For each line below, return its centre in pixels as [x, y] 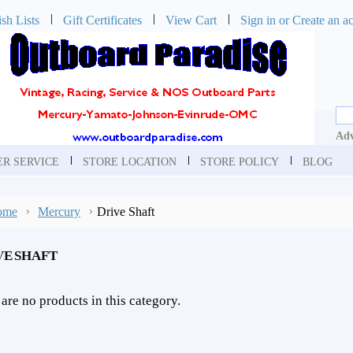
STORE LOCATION [130, 162]
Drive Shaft [126, 212]
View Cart [191, 20]
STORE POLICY [240, 162]
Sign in [258, 20]
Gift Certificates [102, 20]
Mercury [59, 212]
